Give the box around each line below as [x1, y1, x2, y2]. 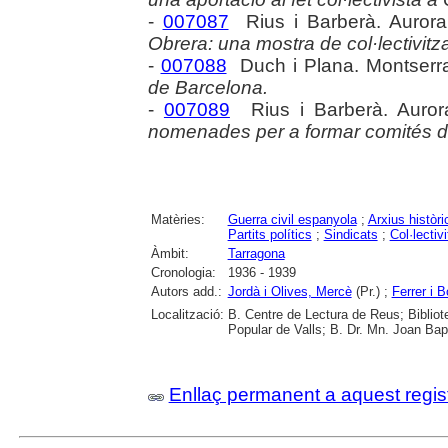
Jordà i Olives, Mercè [227, 284, 352, 299]
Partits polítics [227, 227, 312, 242]
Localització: [150, 307, 224, 322]
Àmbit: [150, 246, 189, 261]
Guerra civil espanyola [227, 212, 357, 227]
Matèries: [150, 212, 205, 227]
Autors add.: [150, 284, 222, 299]
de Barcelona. [147, 77, 268, 98]
